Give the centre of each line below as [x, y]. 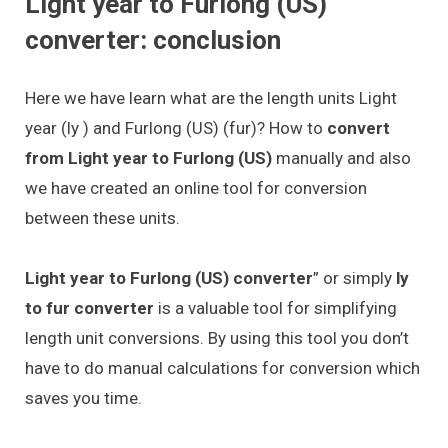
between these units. [102, 217]
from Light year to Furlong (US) [150, 157]
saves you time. [83, 398]
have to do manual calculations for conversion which [222, 368]
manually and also [343, 157]
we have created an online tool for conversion [196, 187]
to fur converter [89, 308]
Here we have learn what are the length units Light [211, 97]
